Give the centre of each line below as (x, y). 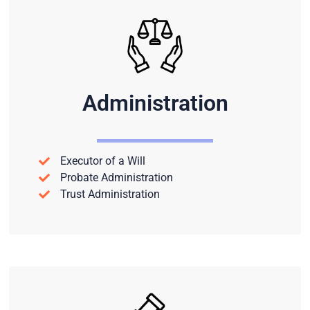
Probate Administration (116, 178)
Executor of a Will (102, 161)
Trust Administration (110, 194)
